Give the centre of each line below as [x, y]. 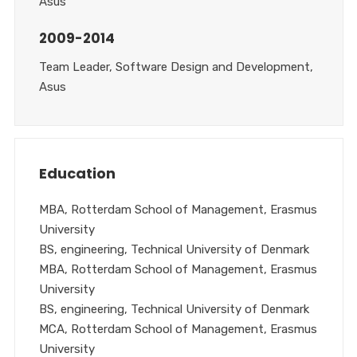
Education [77, 173]
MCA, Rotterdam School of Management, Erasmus [178, 329]
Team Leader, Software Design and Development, [176, 67]
